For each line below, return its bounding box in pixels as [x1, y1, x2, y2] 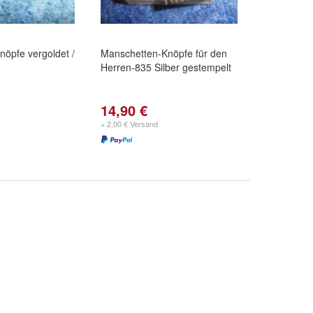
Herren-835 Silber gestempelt [101, 60, 231, 74]
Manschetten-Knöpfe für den [101, 46, 227, 60]
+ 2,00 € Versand [101, 118, 158, 129]
